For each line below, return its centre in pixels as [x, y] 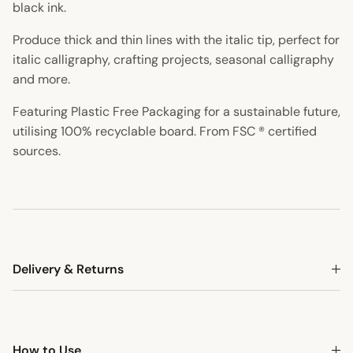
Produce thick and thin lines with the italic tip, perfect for [176, 40]
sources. [37, 151]
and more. [41, 80]
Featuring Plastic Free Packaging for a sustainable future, [176, 112]
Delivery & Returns [68, 269]
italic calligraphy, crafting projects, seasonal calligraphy [173, 60]
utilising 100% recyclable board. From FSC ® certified [165, 132]
